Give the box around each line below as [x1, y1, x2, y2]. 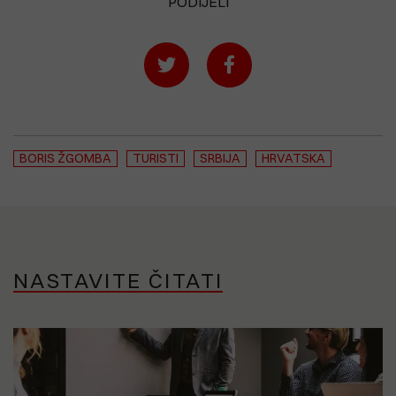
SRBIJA [200, 149, 240, 166]
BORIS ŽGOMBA [19, 149, 111, 166]
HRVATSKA [262, 149, 325, 166]
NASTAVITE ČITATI [13, 266, 224, 293]
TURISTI [133, 149, 179, 166]
